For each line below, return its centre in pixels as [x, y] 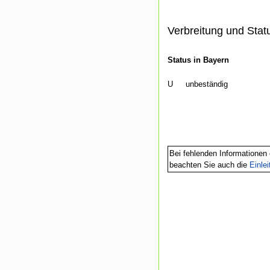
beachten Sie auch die [209, 165]
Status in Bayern [198, 60]
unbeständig [207, 84]
